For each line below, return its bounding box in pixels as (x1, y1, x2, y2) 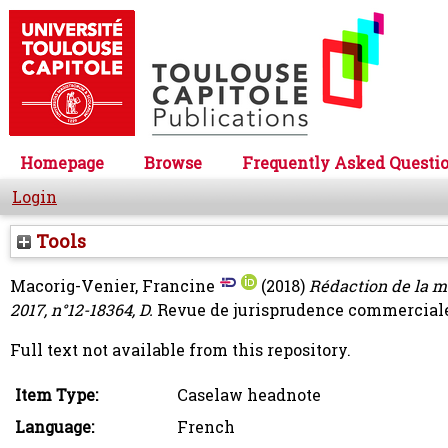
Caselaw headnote (177, 384, 321, 406)
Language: (15, 416, 94, 438)
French (177, 416, 235, 438)
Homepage (20, 152, 104, 174)
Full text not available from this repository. (10, 339, 351, 361)
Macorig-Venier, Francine (10, 275, 215, 297)
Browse (144, 152, 202, 174)
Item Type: (15, 384, 98, 406)
